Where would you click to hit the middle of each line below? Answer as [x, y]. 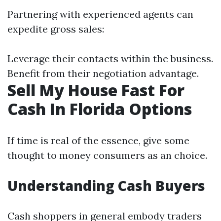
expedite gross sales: [56, 29]
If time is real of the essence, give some [98, 140]
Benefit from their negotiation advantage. [103, 73]
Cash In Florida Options [100, 109]
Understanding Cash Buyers [106, 185]
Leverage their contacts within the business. [110, 58]
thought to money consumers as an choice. [107, 155]
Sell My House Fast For [96, 90]
